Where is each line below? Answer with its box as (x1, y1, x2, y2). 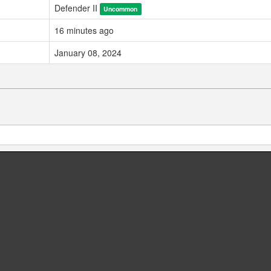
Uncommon (103, 4, 138, 14)
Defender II (54, 2, 100, 15)
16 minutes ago (54, 24, 114, 37)
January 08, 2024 (54, 47, 122, 59)
